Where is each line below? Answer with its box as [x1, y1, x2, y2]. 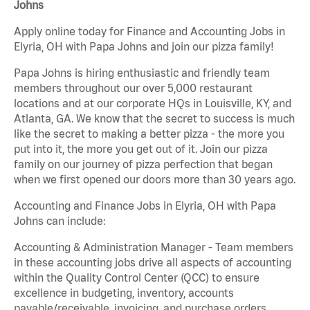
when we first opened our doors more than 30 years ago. [14, 173, 295, 186]
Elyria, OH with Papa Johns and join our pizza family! [14, 40, 274, 53]
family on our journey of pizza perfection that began [14, 158, 273, 171]
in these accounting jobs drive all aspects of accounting [14, 256, 291, 269]
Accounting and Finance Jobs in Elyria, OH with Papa [14, 199, 276, 212]
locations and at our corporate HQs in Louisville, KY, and [14, 97, 291, 110]
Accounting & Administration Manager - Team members [14, 241, 293, 254]
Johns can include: [14, 215, 106, 228]
